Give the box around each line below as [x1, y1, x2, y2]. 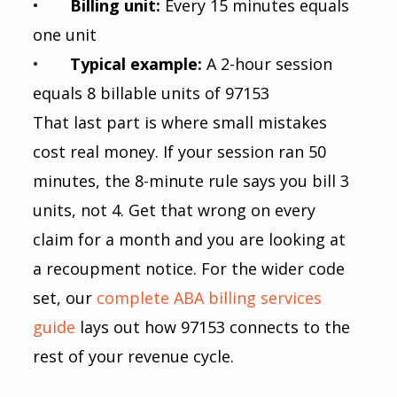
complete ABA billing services [91, 286, 326, 308]
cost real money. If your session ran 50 [32, 140, 331, 162]
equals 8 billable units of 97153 [32, 82, 269, 104]
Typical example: [69, 52, 206, 74]
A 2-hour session [206, 52, 337, 74]
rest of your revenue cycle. [32, 345, 234, 367]
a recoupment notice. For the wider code [32, 257, 349, 279]
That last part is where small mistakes [32, 111, 331, 133]
